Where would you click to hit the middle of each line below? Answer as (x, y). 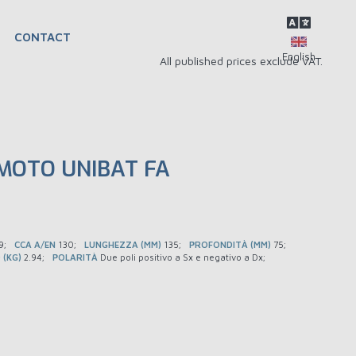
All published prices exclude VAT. (241, 61)
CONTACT (43, 37)
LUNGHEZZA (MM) (124, 245)
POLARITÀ (76, 257)
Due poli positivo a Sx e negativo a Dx (182, 257)
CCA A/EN (36, 245)
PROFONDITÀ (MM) (231, 245)
